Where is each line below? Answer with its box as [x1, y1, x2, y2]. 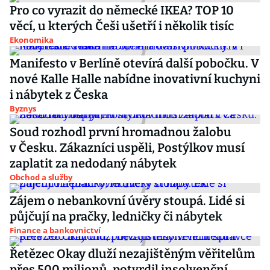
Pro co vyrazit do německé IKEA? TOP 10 [10, 3, 234, 17]
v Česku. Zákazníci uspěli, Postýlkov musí [10, 140, 245, 155]
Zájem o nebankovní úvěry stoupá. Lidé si [10, 193, 245, 208]
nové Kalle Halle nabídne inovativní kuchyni [10, 72, 260, 86]
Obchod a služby [10, 172, 72, 183]
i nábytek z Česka [10, 87, 108, 102]
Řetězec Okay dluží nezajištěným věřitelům [10, 246, 255, 261]
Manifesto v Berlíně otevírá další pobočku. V [10, 56, 259, 71]
